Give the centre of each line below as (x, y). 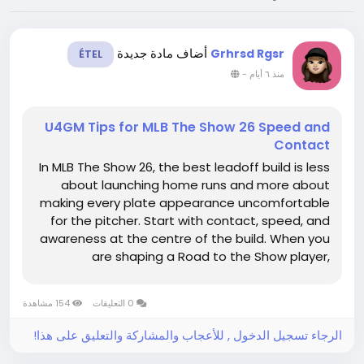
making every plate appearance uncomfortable (185, 203)
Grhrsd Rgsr (247, 54)
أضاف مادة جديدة (160, 53)
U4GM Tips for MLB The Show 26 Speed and (187, 127)
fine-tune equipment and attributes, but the (194, 292)
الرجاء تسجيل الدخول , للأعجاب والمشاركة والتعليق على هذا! (188, 335)
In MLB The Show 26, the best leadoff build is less (184, 167)
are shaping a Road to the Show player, (211, 256)
